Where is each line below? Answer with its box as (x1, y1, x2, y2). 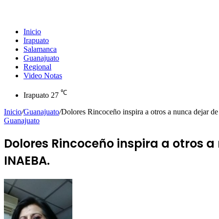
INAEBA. (4, 153, 50, 169)
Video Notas (23, 71, 62, 80)
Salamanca (23, 45, 57, 53)
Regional (23, 63, 51, 71)
